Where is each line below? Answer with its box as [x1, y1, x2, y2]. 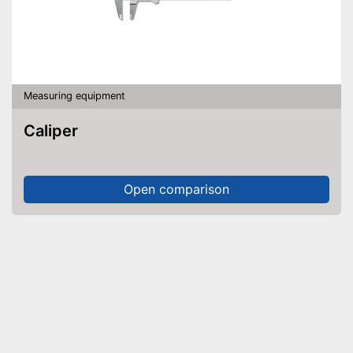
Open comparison [124, 181, 229, 197]
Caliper [35, 121, 78, 140]
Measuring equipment [24, 90, 125, 102]
